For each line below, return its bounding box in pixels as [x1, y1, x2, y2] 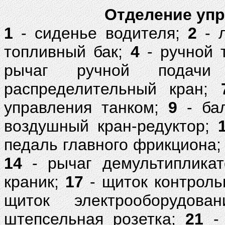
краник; [4, 173, 66, 191]
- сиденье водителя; [13, 24, 188, 42]
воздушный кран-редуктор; [4, 117, 218, 135]
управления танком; [4, 98, 168, 117]
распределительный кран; [4, 80, 221, 98]
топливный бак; [4, 43, 131, 61]
